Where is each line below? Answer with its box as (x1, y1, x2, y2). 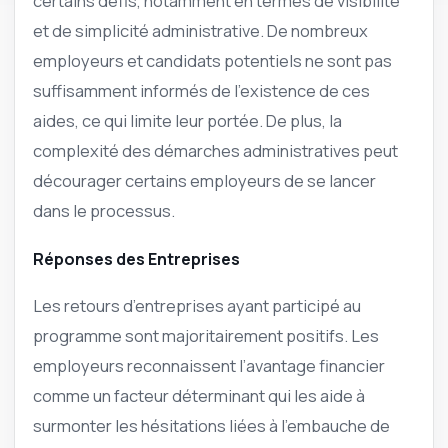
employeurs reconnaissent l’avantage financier (33, 353, 385, 377)
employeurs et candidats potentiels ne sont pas (33, 49, 392, 73)
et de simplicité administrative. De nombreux (33, 19, 368, 43)
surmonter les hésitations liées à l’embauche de (33, 413, 390, 437)
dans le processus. (33, 199, 175, 223)
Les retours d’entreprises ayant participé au (33, 293, 361, 317)
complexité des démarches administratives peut (33, 139, 398, 163)
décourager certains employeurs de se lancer (33, 169, 376, 193)
